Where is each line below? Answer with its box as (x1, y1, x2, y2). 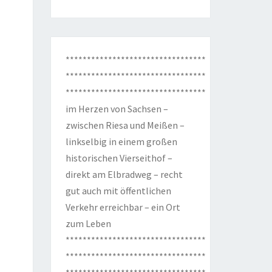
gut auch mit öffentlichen (65, 185, 171, 197)
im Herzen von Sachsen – (65, 103, 168, 115)
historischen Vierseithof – (65, 152, 172, 165)
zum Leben (65, 217, 111, 230)
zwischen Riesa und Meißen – (65, 119, 185, 132)
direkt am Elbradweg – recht (65, 168, 183, 181)
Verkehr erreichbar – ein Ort (65, 201, 180, 214)
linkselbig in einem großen (65, 135, 177, 148)
